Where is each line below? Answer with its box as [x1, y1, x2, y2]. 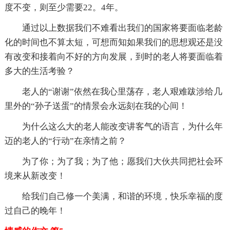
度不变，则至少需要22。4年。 [4, 2, 123, 12]
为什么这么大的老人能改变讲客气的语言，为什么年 [22, 121, 223, 131]
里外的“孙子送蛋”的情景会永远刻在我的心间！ [4, 101, 187, 111]
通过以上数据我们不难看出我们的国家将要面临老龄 [22, 23, 223, 33]
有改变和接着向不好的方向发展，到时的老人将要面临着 [4, 51, 223, 62]
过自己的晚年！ [4, 205, 66, 216]
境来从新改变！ [4, 170, 66, 181]
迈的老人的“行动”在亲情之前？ [4, 136, 126, 146]
